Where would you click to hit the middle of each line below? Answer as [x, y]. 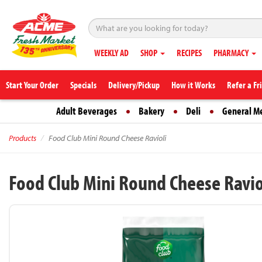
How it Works [193, 85]
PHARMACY [232, 53]
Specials [83, 85]
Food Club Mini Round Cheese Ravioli [107, 138]
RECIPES [189, 53]
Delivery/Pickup [134, 85]
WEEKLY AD [111, 53]
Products [23, 138]
